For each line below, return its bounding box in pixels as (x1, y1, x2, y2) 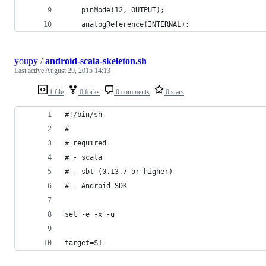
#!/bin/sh (65, 110, 102, 119)
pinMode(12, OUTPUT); (65, 6, 164, 15)
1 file (47, 88, 64, 97)
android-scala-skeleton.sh (45, 56, 147, 66)
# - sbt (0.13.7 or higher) (65, 167, 173, 176)
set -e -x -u (65, 210, 115, 219)
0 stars (164, 88, 184, 97)
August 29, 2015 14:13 (45, 66, 110, 75)
